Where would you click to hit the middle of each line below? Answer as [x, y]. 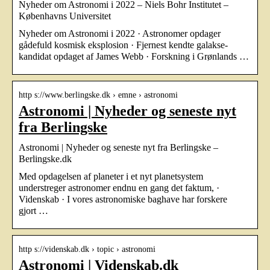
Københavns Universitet [65, 16]
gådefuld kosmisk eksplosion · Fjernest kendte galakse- [123, 45]
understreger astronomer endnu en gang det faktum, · [119, 187]
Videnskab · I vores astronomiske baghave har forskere [123, 199]
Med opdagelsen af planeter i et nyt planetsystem [111, 176]
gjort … [33, 210]
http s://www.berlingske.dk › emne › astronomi [98, 95]
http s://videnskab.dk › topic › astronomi [87, 249]
